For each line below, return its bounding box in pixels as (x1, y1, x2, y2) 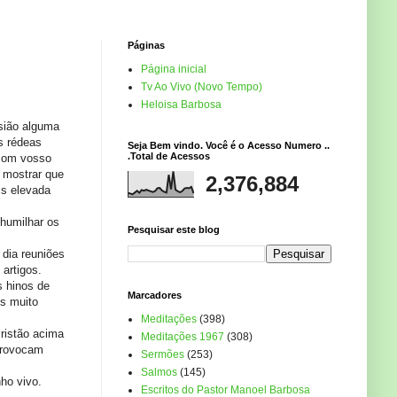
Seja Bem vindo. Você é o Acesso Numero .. (128, 140, 330, 152)
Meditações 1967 (141, 331, 224, 344)
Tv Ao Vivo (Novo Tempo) (141, 81, 262, 94)
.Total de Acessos (128, 151, 210, 162)
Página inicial (141, 63, 206, 76)
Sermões (141, 348, 184, 362)
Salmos (141, 366, 177, 379)
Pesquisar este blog (128, 224, 220, 236)
